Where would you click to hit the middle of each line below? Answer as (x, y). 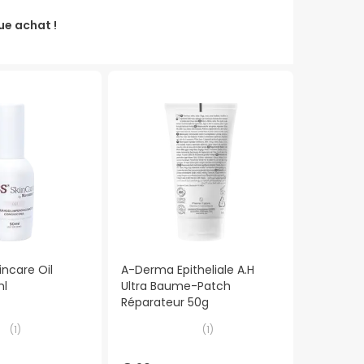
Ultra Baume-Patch (175, 286)
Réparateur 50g (165, 302)
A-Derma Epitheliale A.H (187, 269)
